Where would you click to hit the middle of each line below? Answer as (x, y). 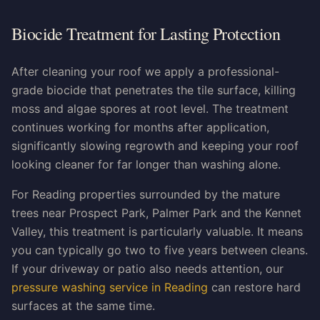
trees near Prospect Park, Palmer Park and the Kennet (156, 213)
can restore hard (254, 287)
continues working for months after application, (140, 127)
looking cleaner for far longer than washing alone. (146, 164)
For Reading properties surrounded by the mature (146, 194)
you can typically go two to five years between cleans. (160, 250)
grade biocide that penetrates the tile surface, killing (154, 90)
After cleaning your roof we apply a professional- (145, 71)
